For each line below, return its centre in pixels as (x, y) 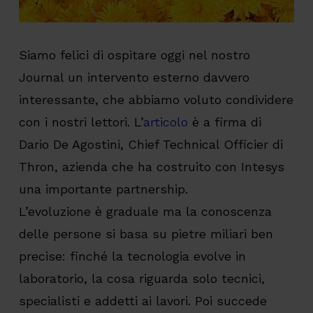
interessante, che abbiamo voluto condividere (156, 100)
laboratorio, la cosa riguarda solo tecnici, (141, 279)
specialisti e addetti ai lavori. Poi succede (143, 301)
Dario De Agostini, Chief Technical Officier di (151, 145)
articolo (165, 122)
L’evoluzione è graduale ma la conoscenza (145, 212)
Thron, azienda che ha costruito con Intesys (151, 167)
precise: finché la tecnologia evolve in (132, 256)
